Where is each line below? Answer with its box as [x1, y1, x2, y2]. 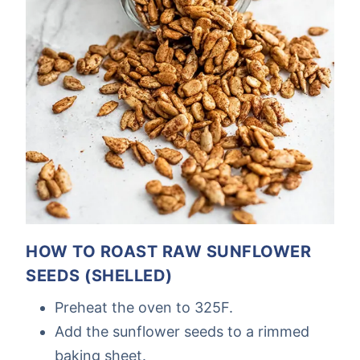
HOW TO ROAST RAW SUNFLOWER [26, 241, 311, 261]
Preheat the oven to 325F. [55, 298, 233, 316]
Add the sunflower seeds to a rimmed [55, 322, 309, 340]
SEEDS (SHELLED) [26, 265, 173, 285]
